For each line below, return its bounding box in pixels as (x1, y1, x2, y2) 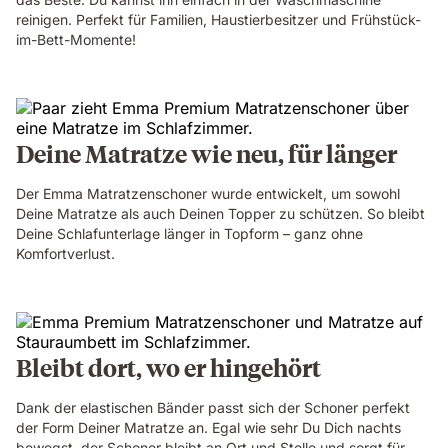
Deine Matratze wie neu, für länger (16, 137, 397, 169)
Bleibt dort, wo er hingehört (16, 351, 321, 383)
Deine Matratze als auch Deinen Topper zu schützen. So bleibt (16, 205, 425, 222)
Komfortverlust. (16, 245, 115, 262)
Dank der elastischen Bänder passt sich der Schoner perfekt (16, 399, 410, 416)
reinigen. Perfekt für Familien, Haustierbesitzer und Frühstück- (16, 11, 421, 28)
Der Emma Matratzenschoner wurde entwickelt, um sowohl (16, 185, 400, 202)
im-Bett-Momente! (16, 31, 136, 48)
